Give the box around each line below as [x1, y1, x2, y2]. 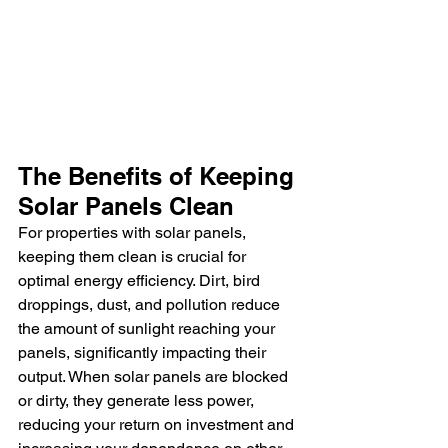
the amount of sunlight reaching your [18, 318, 279, 338]
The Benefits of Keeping [18, 161, 301, 190]
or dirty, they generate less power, [18, 390, 258, 410]
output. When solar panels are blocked [18, 366, 292, 386]
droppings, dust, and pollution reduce [18, 294, 284, 314]
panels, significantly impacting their [18, 342, 270, 362]
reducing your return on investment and [18, 414, 298, 434]
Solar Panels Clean [18, 191, 234, 220]
